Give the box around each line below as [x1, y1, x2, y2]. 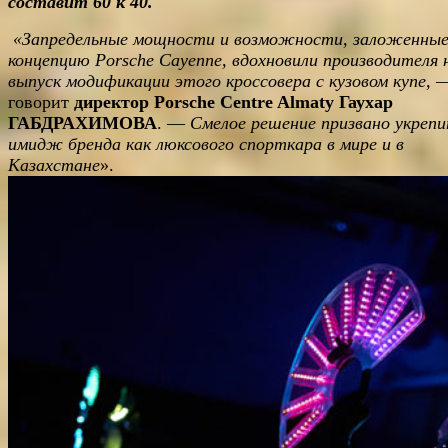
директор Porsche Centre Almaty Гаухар [74, 92, 393, 113]
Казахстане [8, 155, 100, 176]
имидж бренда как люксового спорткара [8, 134, 327, 155]
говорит [8, 92, 74, 113]
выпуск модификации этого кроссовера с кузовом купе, [8, 71, 431, 92]
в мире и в [327, 134, 404, 155]
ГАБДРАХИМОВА [8, 113, 157, 134]
